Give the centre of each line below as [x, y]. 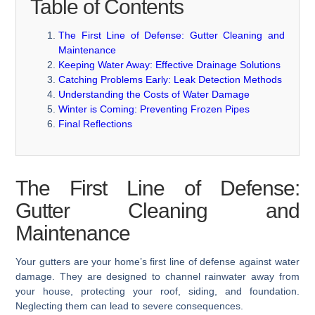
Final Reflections [96, 124]
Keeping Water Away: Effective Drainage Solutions [170, 65]
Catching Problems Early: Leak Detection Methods [171, 80]
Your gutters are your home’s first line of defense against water [157, 262]
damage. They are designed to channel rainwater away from [157, 277]
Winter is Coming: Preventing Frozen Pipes [154, 109]
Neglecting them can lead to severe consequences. [130, 306]
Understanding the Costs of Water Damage [154, 95]
